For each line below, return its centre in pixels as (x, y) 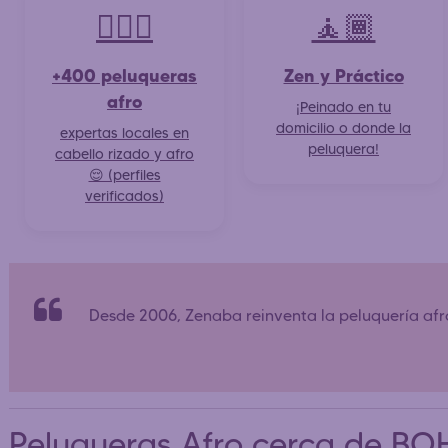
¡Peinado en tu (343, 106)
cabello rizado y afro (124, 153)
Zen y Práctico (343, 75)
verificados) (124, 195)
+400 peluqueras (124, 75)
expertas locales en (124, 132)
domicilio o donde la (343, 127)
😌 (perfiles (124, 174)
